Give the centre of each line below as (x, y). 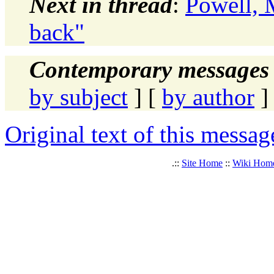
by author (208, 97)
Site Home (202, 163)
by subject (79, 97)
